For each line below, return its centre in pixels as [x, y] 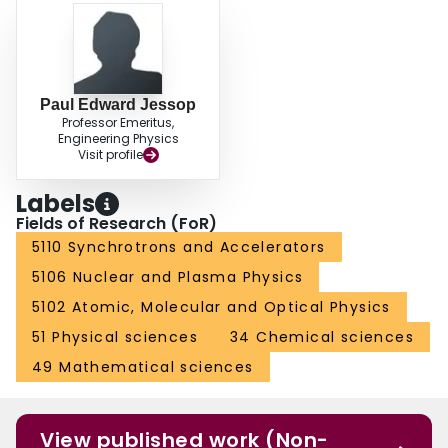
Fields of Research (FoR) [116, 224]
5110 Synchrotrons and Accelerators [179, 247]
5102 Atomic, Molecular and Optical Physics [211, 307]
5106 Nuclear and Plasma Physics [168, 277]
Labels [55, 204]
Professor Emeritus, [118, 123]
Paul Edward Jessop [118, 105]
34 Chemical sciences [322, 337]
